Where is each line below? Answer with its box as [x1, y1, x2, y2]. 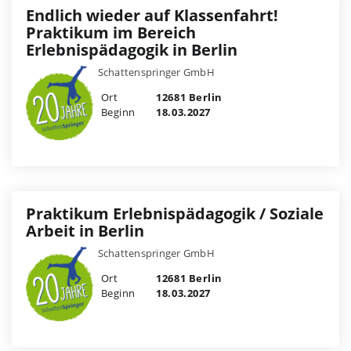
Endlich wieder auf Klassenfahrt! [26, 5, 278, 27]
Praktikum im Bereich [26, 22, 196, 44]
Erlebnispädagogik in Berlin [26, 39, 237, 61]
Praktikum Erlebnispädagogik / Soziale [26, 203, 324, 225]
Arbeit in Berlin [26, 220, 144, 242]
